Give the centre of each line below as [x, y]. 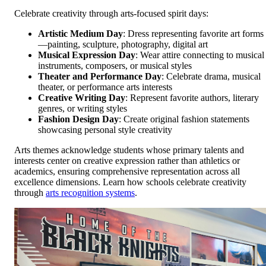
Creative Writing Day [82, 97]
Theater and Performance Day [100, 76]
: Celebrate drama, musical [211, 76]
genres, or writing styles [83, 108]
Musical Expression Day [87, 55]
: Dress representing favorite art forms [193, 33]
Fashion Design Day [78, 119]
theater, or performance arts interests [105, 87]
